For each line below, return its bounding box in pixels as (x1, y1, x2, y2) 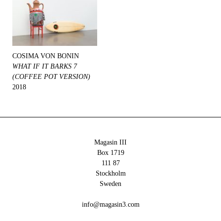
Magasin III (94, 139, 127, 146)
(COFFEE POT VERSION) (12, 73, 90, 80)
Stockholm (95, 170, 126, 177)
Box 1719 (97, 149, 124, 156)
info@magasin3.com (81, 201, 140, 208)
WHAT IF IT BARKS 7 (12, 63, 77, 70)
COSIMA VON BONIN (12, 52, 79, 60)
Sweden (100, 180, 121, 187)
